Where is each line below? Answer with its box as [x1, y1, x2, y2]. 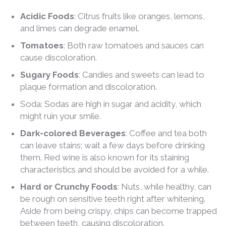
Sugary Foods [20, 69, 79, 80]
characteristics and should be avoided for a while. [20, 164, 209, 175]
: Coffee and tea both [126, 128, 207, 138]
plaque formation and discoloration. [20, 81, 157, 92]
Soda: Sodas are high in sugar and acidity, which [20, 98, 201, 109]
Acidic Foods [20, 11, 74, 21]
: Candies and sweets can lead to [79, 69, 204, 80]
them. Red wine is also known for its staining [20, 152, 189, 162]
